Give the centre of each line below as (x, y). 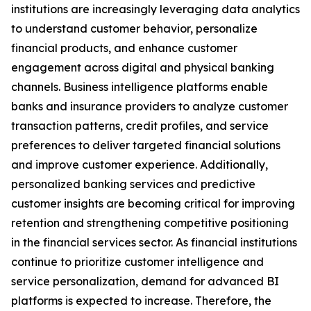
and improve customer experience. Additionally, (140, 165)
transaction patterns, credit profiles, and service (140, 126)
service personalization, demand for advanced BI (145, 281)
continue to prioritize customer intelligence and (137, 262)
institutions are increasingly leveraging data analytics (155, 9)
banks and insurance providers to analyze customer (150, 107)
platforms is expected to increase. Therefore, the (141, 301)
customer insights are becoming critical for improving (153, 204)
